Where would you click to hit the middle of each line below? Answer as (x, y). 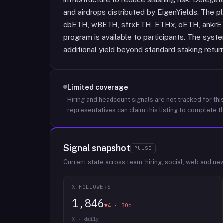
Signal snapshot (97, 148)
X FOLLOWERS (91, 187)
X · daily (85, 219)
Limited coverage (98, 87)
